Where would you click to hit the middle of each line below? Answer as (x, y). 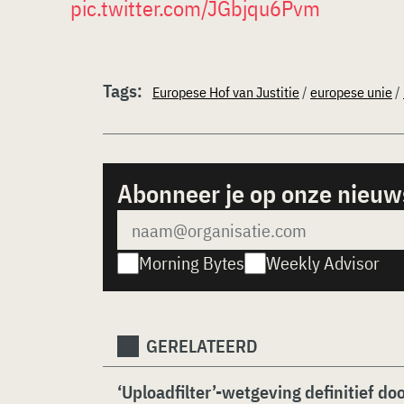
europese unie (351, 92)
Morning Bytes (192, 263)
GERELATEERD (202, 346)
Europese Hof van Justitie (226, 92)
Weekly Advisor (323, 263)
